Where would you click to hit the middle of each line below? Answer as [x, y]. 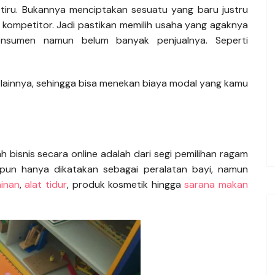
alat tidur [46, 185]
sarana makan [216, 185]
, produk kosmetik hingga [126, 185]
